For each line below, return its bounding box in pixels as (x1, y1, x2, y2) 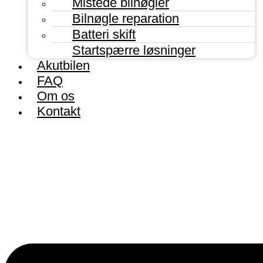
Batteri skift (72, 26, 136, 42)
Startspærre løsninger (72, 42, 195, 58)
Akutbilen (37, 58, 90, 73)
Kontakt (37, 103, 80, 119)
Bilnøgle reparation (72, 11, 179, 26)
